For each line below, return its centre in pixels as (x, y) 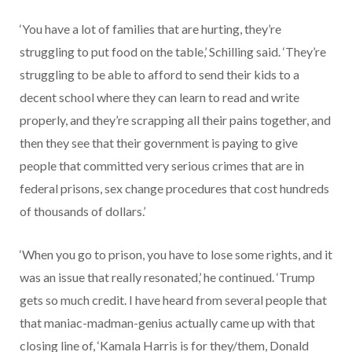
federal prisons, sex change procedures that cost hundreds (174, 188)
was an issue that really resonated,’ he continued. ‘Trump (167, 277)
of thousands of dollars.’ (82, 211)
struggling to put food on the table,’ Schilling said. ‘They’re (173, 51)
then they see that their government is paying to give (159, 142)
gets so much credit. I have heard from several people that (173, 299)
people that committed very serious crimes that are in (162, 165)
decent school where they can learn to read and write (159, 97)
